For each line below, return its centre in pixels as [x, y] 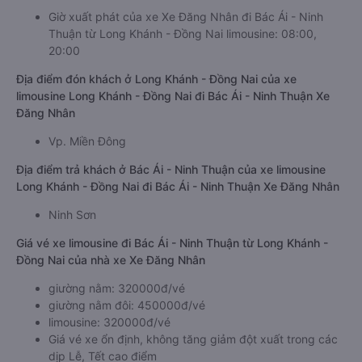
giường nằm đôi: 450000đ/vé [127, 305]
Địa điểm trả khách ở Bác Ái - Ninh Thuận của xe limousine [171, 169]
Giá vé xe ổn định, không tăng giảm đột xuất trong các [193, 339]
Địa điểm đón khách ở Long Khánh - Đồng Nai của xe [156, 79]
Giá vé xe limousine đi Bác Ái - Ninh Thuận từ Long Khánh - [172, 243]
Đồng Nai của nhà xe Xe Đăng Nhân [111, 260]
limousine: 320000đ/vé [109, 322]
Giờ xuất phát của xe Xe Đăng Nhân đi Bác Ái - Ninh [186, 17]
